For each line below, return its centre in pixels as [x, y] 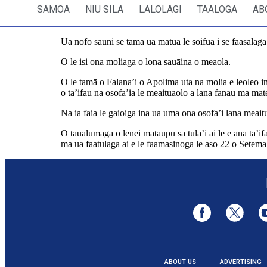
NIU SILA [104, 10]
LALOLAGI [160, 10]
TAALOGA [217, 10]
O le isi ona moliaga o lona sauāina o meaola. [146, 62]
